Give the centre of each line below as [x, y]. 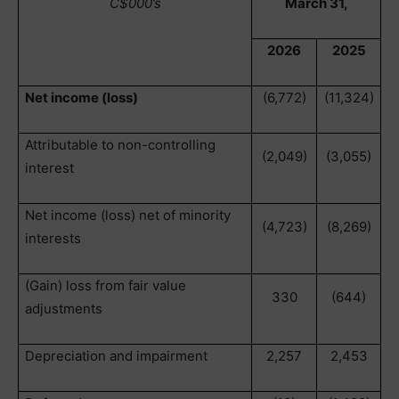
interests [53, 238]
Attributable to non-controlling [121, 145]
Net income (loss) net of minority [128, 215]
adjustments [64, 309]
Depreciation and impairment [117, 356]
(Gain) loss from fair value [106, 285]
